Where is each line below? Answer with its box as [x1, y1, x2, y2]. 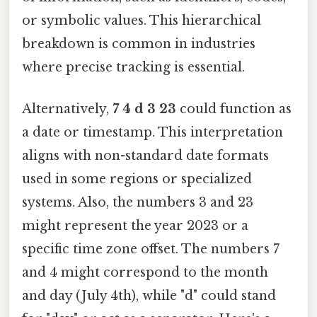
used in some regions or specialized [22, 171, 252, 187]
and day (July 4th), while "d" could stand [22, 287, 276, 304]
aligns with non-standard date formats [22, 147, 269, 163]
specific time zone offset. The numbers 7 [22, 241, 279, 257]
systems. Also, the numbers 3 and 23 [22, 194, 253, 210]
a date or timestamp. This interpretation [22, 124, 283, 140]
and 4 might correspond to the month [22, 264, 268, 280]
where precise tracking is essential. [22, 59, 245, 75]
